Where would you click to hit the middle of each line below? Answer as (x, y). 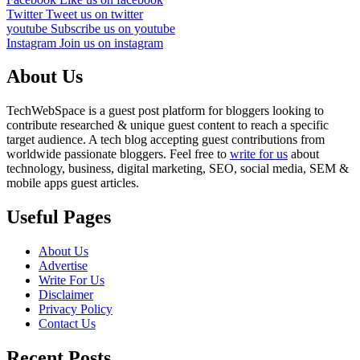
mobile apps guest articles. (73, 183)
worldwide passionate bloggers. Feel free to (118, 154)
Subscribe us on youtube (113, 28)
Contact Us (67, 324)
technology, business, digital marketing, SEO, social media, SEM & (178, 169)
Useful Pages (59, 217)
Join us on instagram (111, 43)
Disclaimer (66, 295)
